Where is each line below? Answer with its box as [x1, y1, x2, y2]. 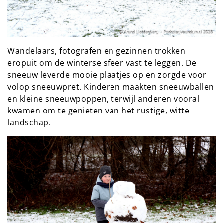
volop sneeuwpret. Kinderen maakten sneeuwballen [7, 81, 214, 92]
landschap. [7, 116, 51, 128]
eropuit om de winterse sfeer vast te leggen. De [7, 57, 197, 68]
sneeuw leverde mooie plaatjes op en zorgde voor [7, 69, 207, 80]
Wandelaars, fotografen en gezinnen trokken [7, 45, 185, 56]
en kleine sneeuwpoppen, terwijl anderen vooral [7, 93, 199, 104]
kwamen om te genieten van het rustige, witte [7, 105, 189, 116]
